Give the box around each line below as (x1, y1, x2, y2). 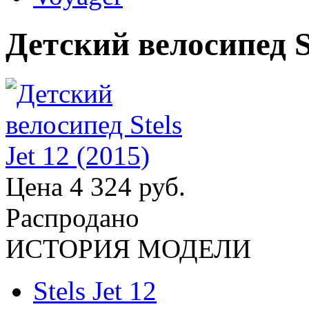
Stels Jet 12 (33, 275, 157, 306)
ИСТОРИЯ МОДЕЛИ (6, 233, 251, 263)
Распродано (6, 202, 139, 232)
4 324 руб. (70, 171, 186, 201)
